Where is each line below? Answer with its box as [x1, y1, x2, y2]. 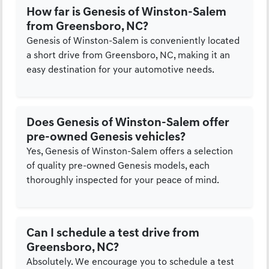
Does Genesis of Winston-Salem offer [26, 117, 230, 130]
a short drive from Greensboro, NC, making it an [26, 51, 231, 61]
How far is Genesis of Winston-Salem [26, 7, 227, 19]
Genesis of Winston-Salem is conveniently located [26, 37, 240, 47]
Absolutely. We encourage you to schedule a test [26, 258, 235, 268]
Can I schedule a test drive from [26, 228, 200, 240]
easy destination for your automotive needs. [26, 65, 215, 76]
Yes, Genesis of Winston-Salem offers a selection [26, 147, 234, 157]
